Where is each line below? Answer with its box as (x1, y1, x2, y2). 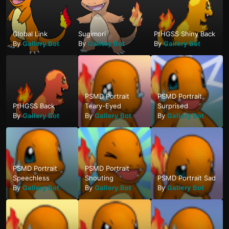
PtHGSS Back (13, 102, 55, 110)
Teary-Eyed (85, 102, 122, 110)
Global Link (13, 29, 48, 38)
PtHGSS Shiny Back (154, 29, 216, 38)
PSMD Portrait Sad (157, 174, 216, 182)
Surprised (157, 102, 188, 110)
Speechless (13, 174, 50, 182)
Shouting (85, 174, 114, 182)
